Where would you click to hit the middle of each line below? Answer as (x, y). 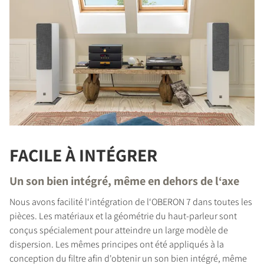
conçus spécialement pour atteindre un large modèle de (119, 230)
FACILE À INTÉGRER (83, 155)
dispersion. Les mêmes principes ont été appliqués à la (117, 244)
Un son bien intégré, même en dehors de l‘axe (124, 181)
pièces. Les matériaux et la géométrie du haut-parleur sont (123, 216)
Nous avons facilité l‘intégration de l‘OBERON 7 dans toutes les (131, 202)
